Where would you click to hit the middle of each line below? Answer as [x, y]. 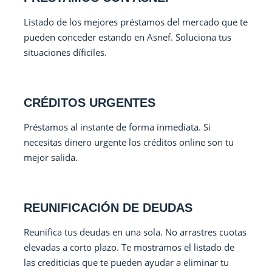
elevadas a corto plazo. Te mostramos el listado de [129, 247]
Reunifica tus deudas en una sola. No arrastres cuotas [135, 232]
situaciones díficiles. [66, 52]
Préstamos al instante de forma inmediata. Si [117, 127]
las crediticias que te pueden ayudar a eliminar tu [127, 262]
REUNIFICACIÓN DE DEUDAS [108, 208]
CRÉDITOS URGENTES [90, 103]
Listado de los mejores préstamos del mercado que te [136, 22]
